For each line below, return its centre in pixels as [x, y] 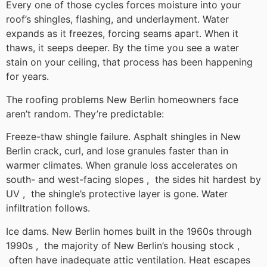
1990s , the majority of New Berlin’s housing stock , [123, 245]
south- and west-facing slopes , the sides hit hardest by [133, 180]
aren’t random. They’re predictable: [85, 114]
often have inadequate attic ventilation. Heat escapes [128, 260]
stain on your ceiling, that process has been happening [129, 62]
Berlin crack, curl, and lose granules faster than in [117, 151]
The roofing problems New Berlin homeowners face [122, 99]
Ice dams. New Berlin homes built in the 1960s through [129, 231]
